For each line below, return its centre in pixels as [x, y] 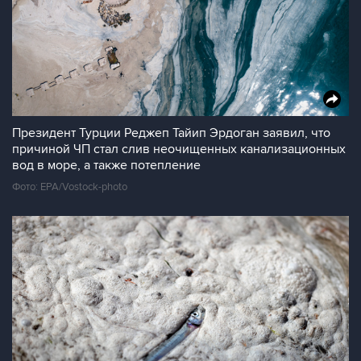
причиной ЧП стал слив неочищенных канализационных [179, 149]
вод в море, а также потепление [106, 165]
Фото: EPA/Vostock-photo [70, 187]
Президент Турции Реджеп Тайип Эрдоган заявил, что [171, 133]
